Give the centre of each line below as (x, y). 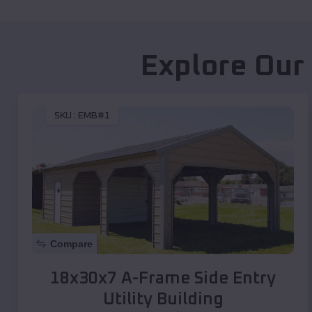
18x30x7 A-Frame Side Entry (163, 278)
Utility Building (163, 299)
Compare (71, 243)
